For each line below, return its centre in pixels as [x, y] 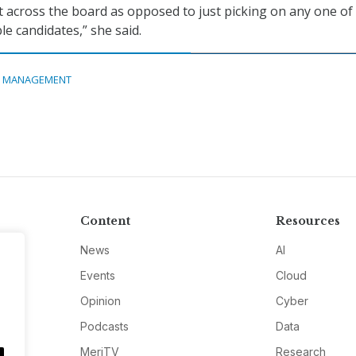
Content [105, 221]
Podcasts [104, 327]
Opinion [100, 301]
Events [97, 276]
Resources [308, 221]
